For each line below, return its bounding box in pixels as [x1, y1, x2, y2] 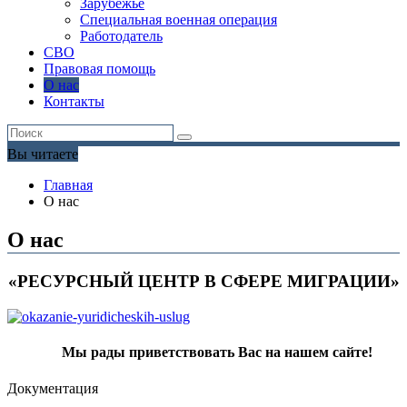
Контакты [44, 94, 104, 110]
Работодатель [80, 28, 163, 45]
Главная [44, 177, 93, 194]
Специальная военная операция [80, 12, 277, 28]
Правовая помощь [44, 61, 155, 77]
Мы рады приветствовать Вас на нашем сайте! [62, 344, 372, 361]
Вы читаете [7, 146, 78, 163]
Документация [7, 380, 98, 396]
